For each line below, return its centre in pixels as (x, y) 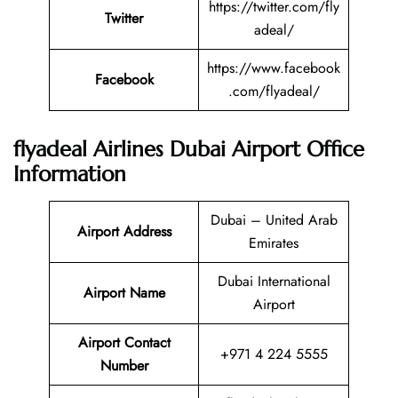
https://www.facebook (274, 68)
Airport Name (124, 293)
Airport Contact (124, 343)
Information (70, 175)
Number (124, 366)
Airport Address (124, 232)
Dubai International (274, 282)
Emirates (274, 243)
